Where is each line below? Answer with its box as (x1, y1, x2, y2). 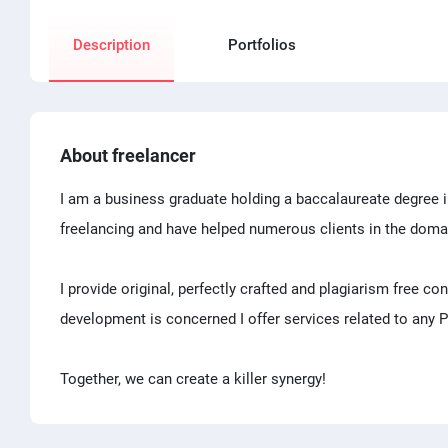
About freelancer (60, 144, 196, 166)
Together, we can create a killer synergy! (60, 369, 326, 388)
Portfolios (228, 35, 296, 54)
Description (73, 35, 150, 54)
